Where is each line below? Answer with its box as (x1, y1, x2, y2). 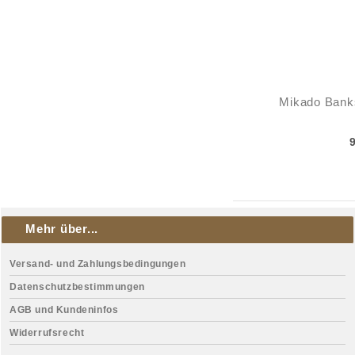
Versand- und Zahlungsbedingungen (10, 258, 186, 269)
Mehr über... (25, 222, 98, 235)
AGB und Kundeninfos (10, 304, 119, 315)
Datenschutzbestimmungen (10, 281, 145, 292)
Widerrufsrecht (10, 327, 85, 338)
